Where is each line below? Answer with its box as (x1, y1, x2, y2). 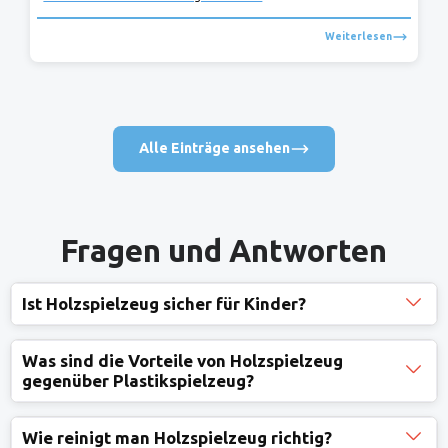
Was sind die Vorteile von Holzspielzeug (22, 350, 343, 370)
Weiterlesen (324, 30, 392, 43)
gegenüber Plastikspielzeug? (22, 370, 254, 390)
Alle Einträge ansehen (138, 140, 290, 157)
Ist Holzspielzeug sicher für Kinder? (22, 293, 306, 313)
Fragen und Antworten (61, 233, 387, 269)
